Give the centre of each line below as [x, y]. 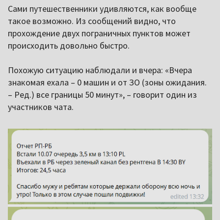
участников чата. [41, 107]
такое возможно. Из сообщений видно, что [92, 21]
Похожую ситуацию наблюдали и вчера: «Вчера [100, 70]
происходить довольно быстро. [69, 46]
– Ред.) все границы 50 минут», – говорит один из [102, 95]
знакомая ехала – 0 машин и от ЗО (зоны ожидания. [107, 82]
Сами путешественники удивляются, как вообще [102, 9]
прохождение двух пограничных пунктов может [99, 33]
